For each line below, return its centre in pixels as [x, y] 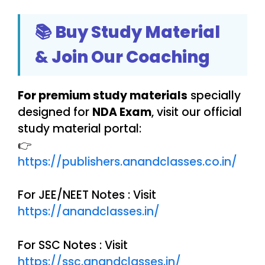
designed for [55, 112]
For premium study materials [103, 95]
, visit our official [197, 112]
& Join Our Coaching [122, 57]
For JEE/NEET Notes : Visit [87, 195]
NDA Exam [122, 112]
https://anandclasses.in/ [89, 212]
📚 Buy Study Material [127, 32]
